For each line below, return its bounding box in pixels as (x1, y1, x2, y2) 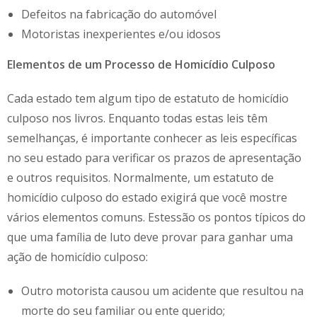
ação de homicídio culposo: (7, 248, 148, 265)
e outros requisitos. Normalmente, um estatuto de (7, 169, 274, 185)
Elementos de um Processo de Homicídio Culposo (7, 56, 275, 72)
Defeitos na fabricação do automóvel (21, 6, 217, 22)
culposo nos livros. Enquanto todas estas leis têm (7, 110, 267, 126)
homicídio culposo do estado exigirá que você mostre (7, 189, 287, 205)
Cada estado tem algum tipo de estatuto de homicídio (7, 90, 289, 106)
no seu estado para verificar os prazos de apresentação (7, 149, 301, 166)
